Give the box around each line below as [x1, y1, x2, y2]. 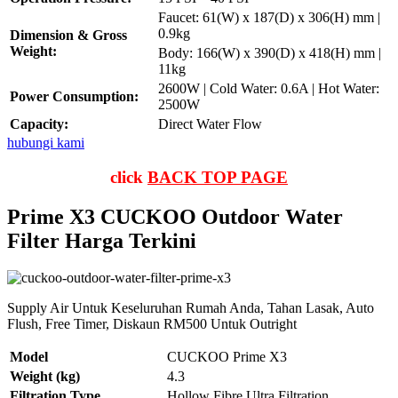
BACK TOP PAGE [147, 167, 288, 187]
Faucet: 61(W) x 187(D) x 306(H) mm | [158, 9, 380, 25]
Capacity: [10, 115, 68, 131]
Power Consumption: [10, 88, 139, 104]
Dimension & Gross [10, 27, 127, 43]
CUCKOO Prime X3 [167, 349, 287, 365]
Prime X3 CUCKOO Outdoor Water [7, 204, 343, 228]
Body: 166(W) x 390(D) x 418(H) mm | [158, 44, 381, 60]
